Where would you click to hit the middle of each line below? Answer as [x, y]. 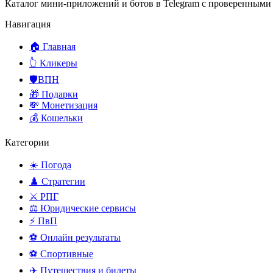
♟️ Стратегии [57, 181]
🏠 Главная [52, 46]
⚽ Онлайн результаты [75, 237]
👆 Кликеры [53, 63]
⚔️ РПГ [44, 196]
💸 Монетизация [63, 105]
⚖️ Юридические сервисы [83, 208]
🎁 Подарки [54, 94]
